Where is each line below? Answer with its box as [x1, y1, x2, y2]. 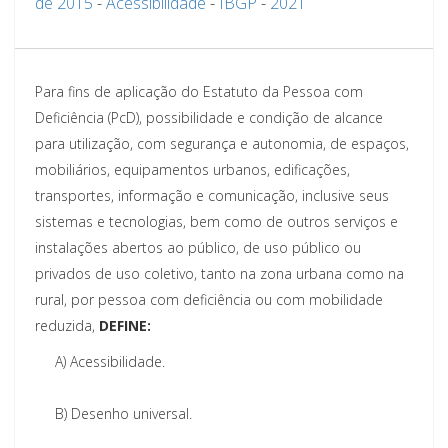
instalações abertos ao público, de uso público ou [35, 237, 361, 257]
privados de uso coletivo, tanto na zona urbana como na [35, 263, 404, 283]
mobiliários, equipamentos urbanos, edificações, [35, 159, 350, 179]
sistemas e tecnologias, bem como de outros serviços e [35, 211, 398, 231]
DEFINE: [99, 315, 151, 335]
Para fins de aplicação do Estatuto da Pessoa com [35, 81, 363, 101]
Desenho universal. [67, 403, 192, 423]
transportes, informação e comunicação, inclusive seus [35, 185, 389, 205]
